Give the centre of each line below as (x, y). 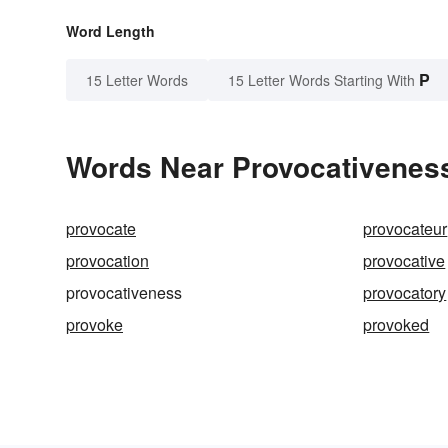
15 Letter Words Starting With (321, 80)
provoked (396, 325)
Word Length (110, 31)
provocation (107, 261)
